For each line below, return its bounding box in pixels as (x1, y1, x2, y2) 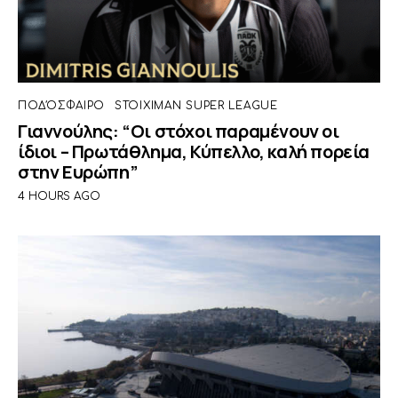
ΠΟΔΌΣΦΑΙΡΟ (18, 99, 106, 112)
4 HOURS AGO (18, 190, 100, 203)
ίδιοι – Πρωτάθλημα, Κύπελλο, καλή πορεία (18, 139, 370, 163)
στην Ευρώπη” (18, 159, 139, 184)
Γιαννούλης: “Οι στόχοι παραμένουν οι (18, 118, 339, 143)
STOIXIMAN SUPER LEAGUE (114, 99, 278, 112)
